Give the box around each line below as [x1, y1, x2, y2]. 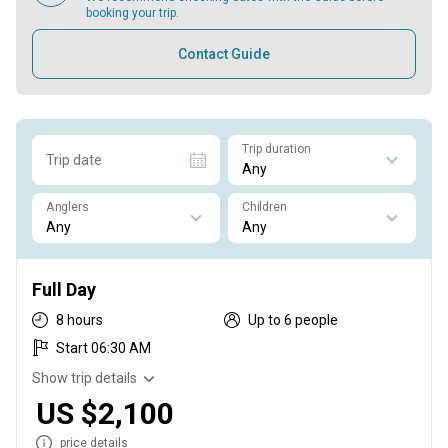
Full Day [32, 279, 96, 300]
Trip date [46, 152, 102, 168]
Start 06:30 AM [56, 340, 151, 356]
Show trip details [32, 370, 137, 386]
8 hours [56, 312, 103, 328]
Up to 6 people [248, 312, 338, 328]
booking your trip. [86, 6, 179, 20]
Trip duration [242, 142, 311, 156]
